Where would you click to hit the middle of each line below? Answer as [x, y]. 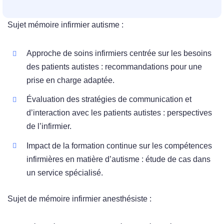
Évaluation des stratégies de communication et [109, 99]
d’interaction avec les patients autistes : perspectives [119, 113]
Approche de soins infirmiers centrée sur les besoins [119, 53]
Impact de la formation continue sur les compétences [119, 145]
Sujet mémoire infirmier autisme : [65, 25]
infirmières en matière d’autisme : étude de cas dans [119, 159]
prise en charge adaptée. [71, 80]
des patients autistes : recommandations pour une [114, 67]
